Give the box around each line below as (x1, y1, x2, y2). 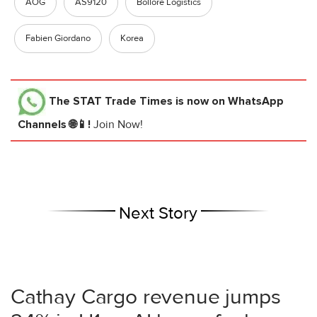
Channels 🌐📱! (18, 117, 93, 132)
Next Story (119, 203, 198, 224)
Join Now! (93, 117, 143, 132)
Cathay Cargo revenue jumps (11, 284, 281, 311)
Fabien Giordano (25, 33, 91, 45)
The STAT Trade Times (49, 94, 173, 109)
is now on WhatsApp (173, 94, 284, 109)
